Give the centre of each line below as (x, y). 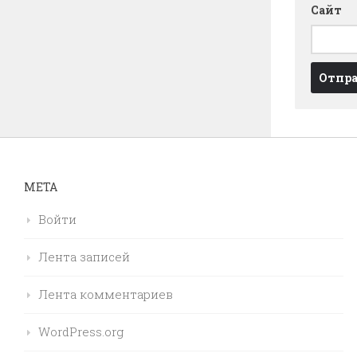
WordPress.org (81, 332)
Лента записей (84, 257)
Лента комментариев (106, 294)
